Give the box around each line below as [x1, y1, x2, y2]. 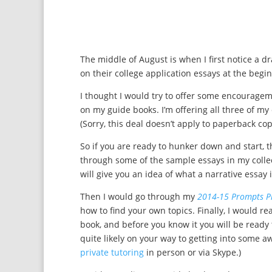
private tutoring [80, 246, 144, 258]
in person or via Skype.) [144, 246, 241, 258]
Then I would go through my [80, 191, 197, 202]
